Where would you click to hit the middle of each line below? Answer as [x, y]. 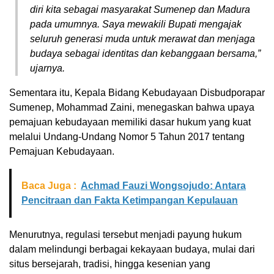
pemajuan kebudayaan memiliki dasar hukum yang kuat [130, 122]
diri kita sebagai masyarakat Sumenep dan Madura [140, 10]
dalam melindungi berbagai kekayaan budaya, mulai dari [132, 250]
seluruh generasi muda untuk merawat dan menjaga [143, 39]
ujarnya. [47, 68]
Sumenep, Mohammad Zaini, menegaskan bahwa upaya [132, 108]
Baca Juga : [49, 186]
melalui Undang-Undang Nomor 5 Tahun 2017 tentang [127, 137]
